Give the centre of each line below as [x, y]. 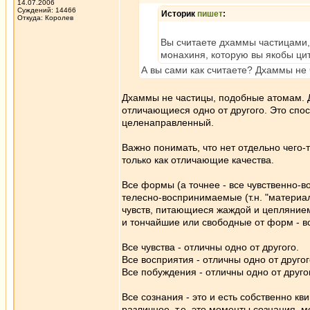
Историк [179, 14]
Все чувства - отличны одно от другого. [210, 247]
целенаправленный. [168, 122]
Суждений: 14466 [47, 10]
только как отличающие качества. [198, 160]
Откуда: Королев [45, 18]
